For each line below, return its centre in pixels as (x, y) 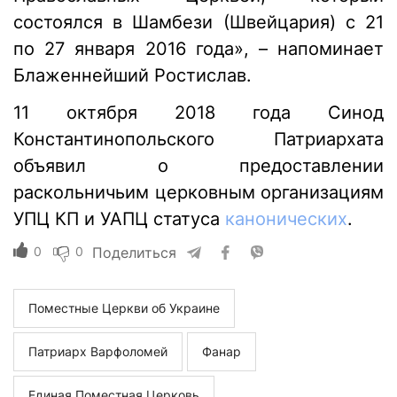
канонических (286, 219)
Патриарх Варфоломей (98, 352)
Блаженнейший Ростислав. (132, 76)
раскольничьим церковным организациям (198, 193)
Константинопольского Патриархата (198, 140)
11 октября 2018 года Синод (198, 113)
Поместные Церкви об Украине (124, 308)
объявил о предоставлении (198, 166)
